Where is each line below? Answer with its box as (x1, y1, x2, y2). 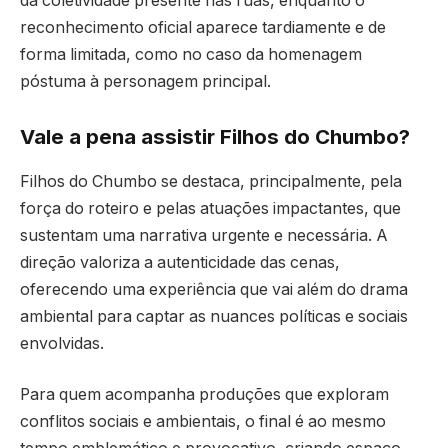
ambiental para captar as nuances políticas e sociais (20, 306, 408, 326)
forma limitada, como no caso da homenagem (20, 44, 362, 64)
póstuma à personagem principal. (20, 71, 271, 91)
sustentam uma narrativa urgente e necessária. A (20, 225, 388, 245)
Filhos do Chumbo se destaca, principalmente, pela (20, 171, 402, 191)
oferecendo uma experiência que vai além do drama (20, 279, 408, 299)
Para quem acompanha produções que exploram (20, 385, 389, 405)
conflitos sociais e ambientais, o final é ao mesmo (20, 412, 386, 432)
